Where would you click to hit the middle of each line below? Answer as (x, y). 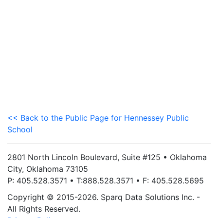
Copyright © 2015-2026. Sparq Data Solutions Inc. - (104, 197)
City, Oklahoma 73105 (48, 169)
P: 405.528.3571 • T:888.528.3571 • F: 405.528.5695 (106, 181)
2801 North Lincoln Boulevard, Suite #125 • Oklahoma (107, 157)
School (20, 129)
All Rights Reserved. (44, 209)
